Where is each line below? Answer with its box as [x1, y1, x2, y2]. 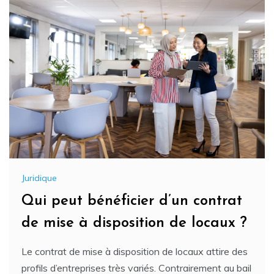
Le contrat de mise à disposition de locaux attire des [21, 245, 248, 257]
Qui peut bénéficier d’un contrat [21, 193, 242, 209]
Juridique [21, 172, 57, 183]
